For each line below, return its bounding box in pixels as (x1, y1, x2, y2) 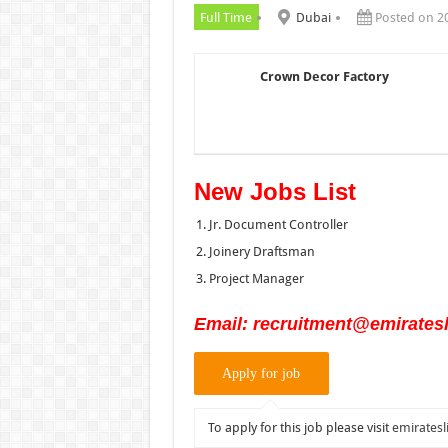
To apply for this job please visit (207, 420, 392, 436)
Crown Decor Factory (259, 68, 389, 84)
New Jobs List (193, 177, 356, 205)
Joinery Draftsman (208, 243, 315, 259)
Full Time (200, 9, 252, 25)
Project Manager (208, 270, 304, 286)
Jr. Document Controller (208, 216, 348, 232)
